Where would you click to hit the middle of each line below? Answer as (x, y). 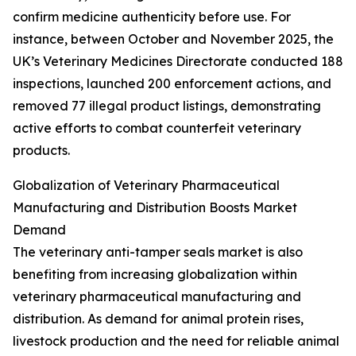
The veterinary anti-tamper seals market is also (158, 252)
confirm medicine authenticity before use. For (152, 17)
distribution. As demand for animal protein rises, (158, 319)
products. (41, 151)
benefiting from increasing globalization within (155, 275)
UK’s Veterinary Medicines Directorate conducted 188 (178, 62)
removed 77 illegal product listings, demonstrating (167, 106)
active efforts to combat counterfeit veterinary (157, 128)
